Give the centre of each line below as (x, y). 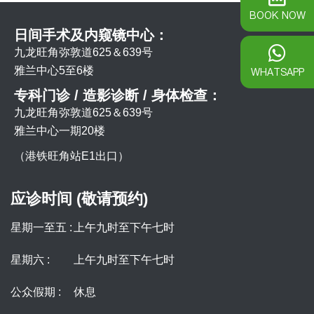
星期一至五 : (41, 227)
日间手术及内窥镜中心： (91, 35)
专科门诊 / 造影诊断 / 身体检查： (118, 95)
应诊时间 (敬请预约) (79, 198)
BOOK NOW (277, 15)
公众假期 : (36, 292)
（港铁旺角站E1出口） (71, 156)
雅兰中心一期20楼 (60, 130)
